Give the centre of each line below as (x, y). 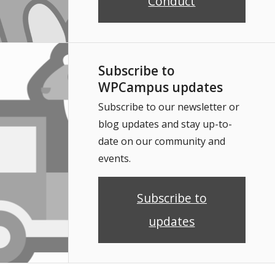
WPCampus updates (160, 87)
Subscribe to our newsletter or (168, 107)
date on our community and (161, 141)
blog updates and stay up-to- (165, 124)
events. (114, 158)
